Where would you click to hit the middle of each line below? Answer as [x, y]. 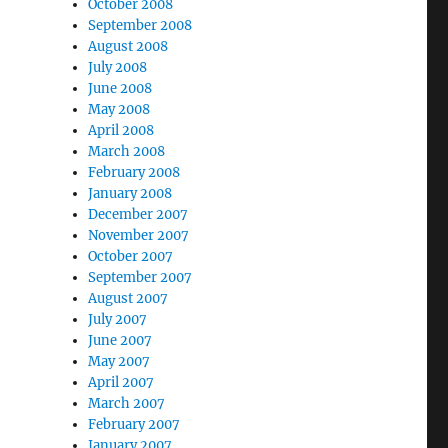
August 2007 [128, 298]
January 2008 [130, 193]
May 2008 [119, 109]
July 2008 [118, 67]
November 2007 [139, 235]
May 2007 [119, 361]
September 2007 [140, 277]
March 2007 [127, 403]
